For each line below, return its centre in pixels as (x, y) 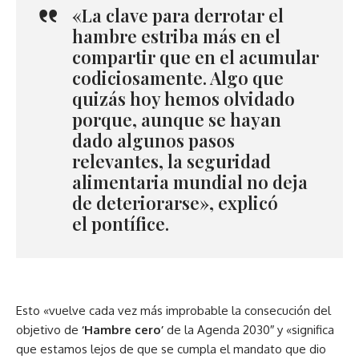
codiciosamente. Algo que (178, 78)
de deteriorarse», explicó (175, 203)
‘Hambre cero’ (123, 330)
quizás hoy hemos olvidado (184, 99)
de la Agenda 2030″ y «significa (249, 330)
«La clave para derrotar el (178, 16)
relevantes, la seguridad (171, 161)
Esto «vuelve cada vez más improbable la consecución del (173, 311)
